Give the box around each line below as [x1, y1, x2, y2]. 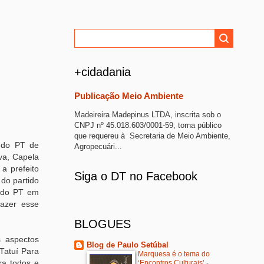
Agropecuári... [74, 141, 122, 151]
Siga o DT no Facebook [74, 169, 197, 183]
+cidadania [74, 65, 131, 78]
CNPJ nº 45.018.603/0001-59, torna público [74, 120, 222, 130]
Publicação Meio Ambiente [74, 91, 183, 101]
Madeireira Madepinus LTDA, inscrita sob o [74, 110, 221, 119]
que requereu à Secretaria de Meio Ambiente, [74, 131, 230, 140]
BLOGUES [74, 217, 131, 230]
